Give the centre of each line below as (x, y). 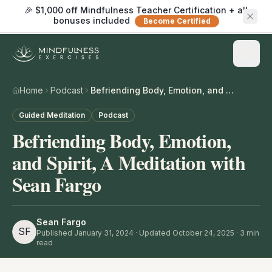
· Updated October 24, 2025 (184, 233)
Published (55, 233)
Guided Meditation (52, 115)
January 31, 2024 (104, 233)
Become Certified (177, 21)
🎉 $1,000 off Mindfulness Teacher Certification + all (136, 10)
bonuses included (91, 20)
